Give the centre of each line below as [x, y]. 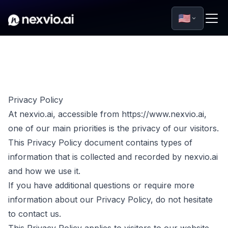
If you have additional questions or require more [101, 185]
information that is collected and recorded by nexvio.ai [113, 157]
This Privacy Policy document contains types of [100, 142]
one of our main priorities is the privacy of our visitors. [113, 128]
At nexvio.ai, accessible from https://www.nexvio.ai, [107, 114]
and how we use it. [44, 171]
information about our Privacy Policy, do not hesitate [110, 199]
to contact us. [35, 214]
